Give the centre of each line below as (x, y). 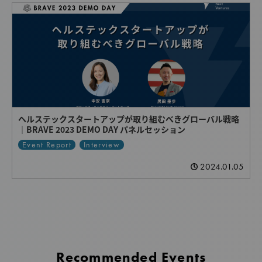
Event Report (47, 144)
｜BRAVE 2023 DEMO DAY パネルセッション (102, 130)
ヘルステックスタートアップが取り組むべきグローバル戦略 (129, 119)
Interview (102, 144)
